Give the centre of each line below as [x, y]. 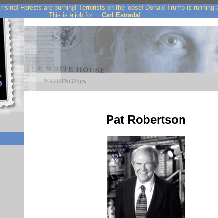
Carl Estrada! [121, 15]
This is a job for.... [75, 15]
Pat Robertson [146, 119]
